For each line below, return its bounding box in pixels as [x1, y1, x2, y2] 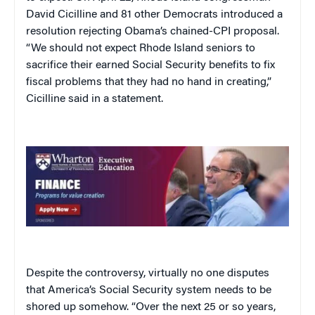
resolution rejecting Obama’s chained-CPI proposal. [26, 25, 279, 37]
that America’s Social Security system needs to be [26, 285, 271, 297]
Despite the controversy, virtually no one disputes [26, 268, 269, 280]
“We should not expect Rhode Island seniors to [26, 42, 255, 54]
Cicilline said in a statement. [26, 93, 163, 105]
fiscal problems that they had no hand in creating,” [26, 76, 271, 88]
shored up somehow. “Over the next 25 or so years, [26, 302, 276, 314]
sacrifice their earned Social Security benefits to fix [26, 59, 275, 71]
